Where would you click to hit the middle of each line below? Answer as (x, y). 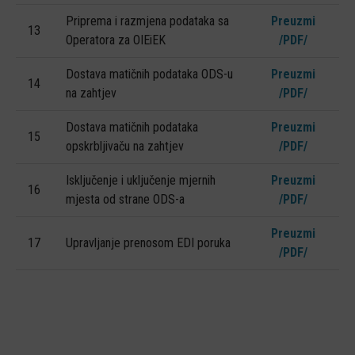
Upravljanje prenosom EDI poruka (148, 243)
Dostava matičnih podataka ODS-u (149, 74)
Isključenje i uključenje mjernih (141, 180)
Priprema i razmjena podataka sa (147, 21)
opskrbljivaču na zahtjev (125, 146)
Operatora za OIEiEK (116, 40)
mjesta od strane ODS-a (125, 199)
